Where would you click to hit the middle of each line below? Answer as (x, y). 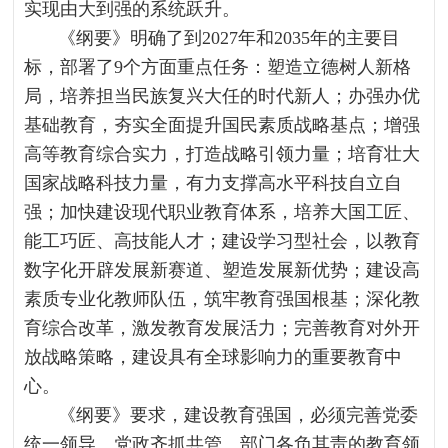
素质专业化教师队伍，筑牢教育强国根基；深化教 (222, 299)
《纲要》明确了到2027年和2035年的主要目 (229, 38)
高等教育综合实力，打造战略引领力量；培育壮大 (222, 154)
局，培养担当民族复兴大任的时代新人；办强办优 (222, 96)
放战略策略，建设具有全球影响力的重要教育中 (213, 357)
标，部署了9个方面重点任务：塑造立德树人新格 (218, 67)
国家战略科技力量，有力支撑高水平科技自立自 (213, 183)
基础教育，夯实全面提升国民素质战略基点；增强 (222, 125)
